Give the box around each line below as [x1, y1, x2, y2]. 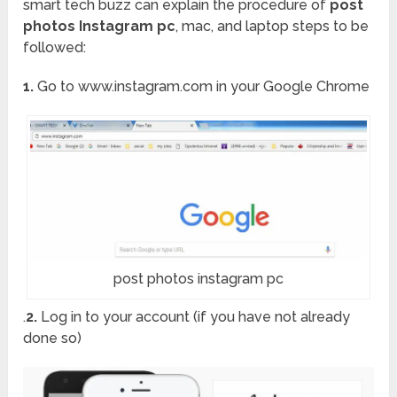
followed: [23, 39, 87, 57]
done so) [23, 330, 82, 347]
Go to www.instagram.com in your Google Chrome [34, 78, 370, 96]
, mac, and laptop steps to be [175, 18, 370, 35]
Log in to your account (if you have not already [37, 308, 351, 326]
